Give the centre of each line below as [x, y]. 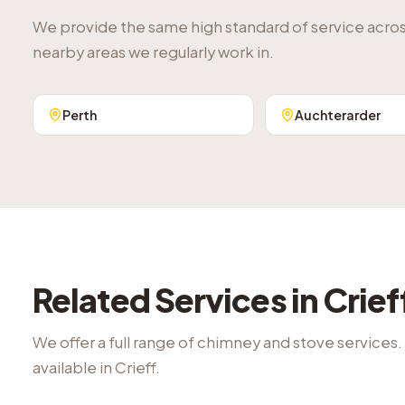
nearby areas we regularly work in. [153, 52]
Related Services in [178, 300]
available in [74, 367]
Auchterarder [337, 115]
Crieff [135, 367]
